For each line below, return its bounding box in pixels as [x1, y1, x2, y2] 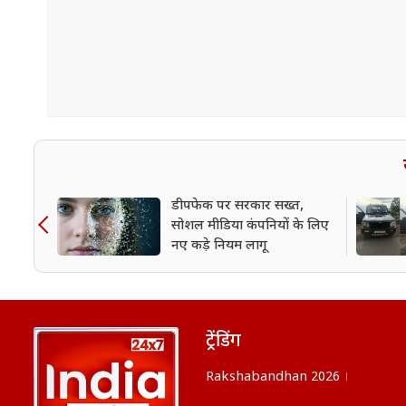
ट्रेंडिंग [206, 330, 241, 354]
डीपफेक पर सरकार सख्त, [171, 198, 304, 216]
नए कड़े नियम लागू [171, 237, 267, 256]
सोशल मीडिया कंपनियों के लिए [171, 217, 329, 236]
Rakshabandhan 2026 [206, 369, 340, 387]
